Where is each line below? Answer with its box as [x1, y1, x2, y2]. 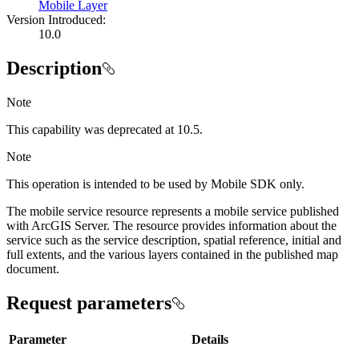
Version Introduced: [6, 13, 106, 27]
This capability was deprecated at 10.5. [6, 122, 203, 136]
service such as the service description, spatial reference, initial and [6, 232, 341, 247]
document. [6, 261, 59, 276]
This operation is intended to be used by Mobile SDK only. [6, 176, 305, 191]
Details [192, 332, 228, 346]
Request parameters [6, 292, 171, 313]
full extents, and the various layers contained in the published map [6, 247, 338, 261]
